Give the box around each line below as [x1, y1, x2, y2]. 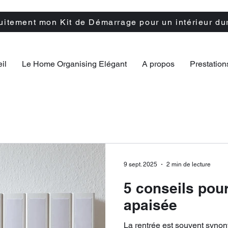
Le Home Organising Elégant [22, 59, 127, 69]
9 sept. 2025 [124, 161, 157, 168]
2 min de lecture [166, 161, 211, 168]
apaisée [124, 196, 177, 213]
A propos [142, 59, 175, 69]
